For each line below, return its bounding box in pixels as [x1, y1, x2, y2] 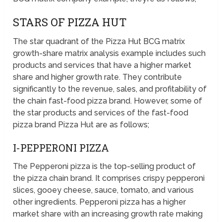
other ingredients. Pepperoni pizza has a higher [13, 197, 186, 207]
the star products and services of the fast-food [13, 108, 189, 118]
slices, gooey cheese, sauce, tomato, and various [13, 185, 194, 195]
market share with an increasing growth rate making [13, 209, 203, 219]
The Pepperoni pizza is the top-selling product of [13, 162, 196, 171]
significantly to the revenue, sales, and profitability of [13, 84, 207, 94]
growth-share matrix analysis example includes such [13, 49, 206, 58]
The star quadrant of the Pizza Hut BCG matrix [13, 37, 185, 47]
